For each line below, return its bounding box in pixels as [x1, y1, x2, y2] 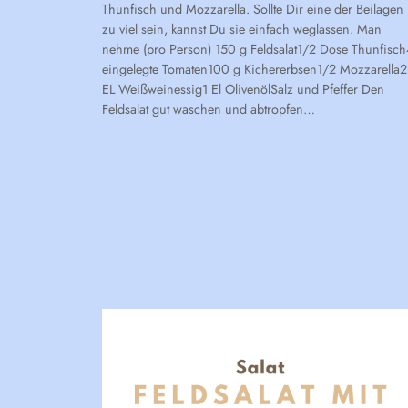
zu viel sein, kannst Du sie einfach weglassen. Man [102, 20, 382, 39]
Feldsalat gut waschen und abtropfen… [102, 100, 315, 119]
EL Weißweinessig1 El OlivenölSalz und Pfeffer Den [102, 80, 384, 99]
